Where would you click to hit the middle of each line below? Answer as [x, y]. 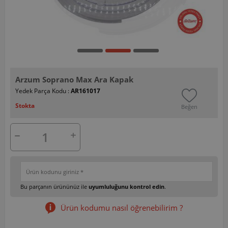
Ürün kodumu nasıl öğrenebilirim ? [122, 207]
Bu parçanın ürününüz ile [54, 186]
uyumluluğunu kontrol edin [126, 186]
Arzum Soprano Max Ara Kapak [74, 79]
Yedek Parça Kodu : [43, 91]
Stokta [25, 105]
